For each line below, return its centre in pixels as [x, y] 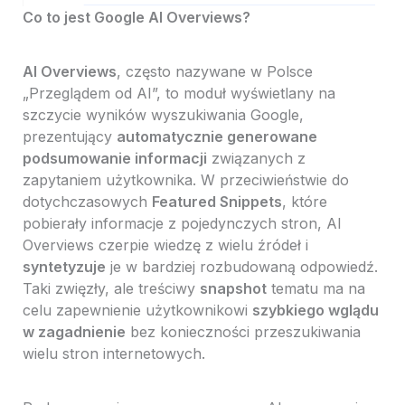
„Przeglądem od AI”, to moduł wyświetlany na [179, 94]
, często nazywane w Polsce [214, 72]
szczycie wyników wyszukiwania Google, [163, 115]
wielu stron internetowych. [113, 354]
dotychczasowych [87, 202]
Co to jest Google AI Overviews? [136, 18]
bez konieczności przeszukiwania [243, 332]
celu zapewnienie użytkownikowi [137, 311]
